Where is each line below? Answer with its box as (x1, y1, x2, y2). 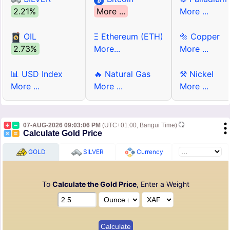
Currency (135, 148, 163, 156)
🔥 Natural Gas (94, 69, 150, 80)
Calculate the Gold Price (52, 180, 137, 189)
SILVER (81, 148, 104, 156)
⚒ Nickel (180, 69, 214, 80)
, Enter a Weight (136, 180, 189, 189)
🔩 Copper (180, 31, 220, 42)
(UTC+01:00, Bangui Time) (101, 122, 179, 129)
